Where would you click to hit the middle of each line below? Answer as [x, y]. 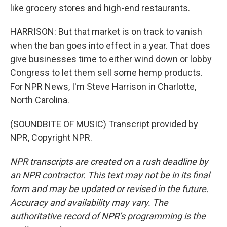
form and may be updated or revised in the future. [109, 189]
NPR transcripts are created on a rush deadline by [109, 161]
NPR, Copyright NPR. [51, 138]
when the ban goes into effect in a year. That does [110, 45]
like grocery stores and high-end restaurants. [100, 8]
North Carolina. [40, 100]
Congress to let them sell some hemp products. [106, 73]
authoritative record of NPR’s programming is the [108, 216]
